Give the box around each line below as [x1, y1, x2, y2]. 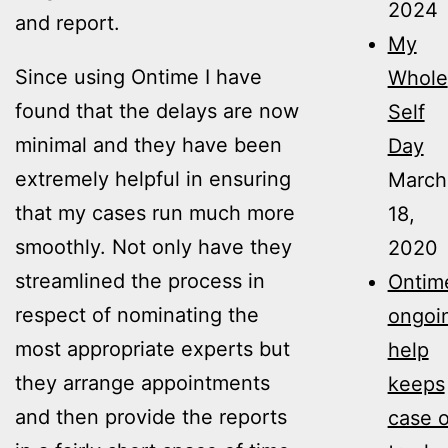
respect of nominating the [15, 302, 259, 327]
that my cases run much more [15, 200, 295, 225]
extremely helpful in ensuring [15, 166, 291, 191]
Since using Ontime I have [15, 64, 262, 89]
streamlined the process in [15, 268, 265, 293]
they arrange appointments [15, 370, 270, 395]
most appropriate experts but [15, 336, 290, 361]
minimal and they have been [15, 132, 282, 157]
